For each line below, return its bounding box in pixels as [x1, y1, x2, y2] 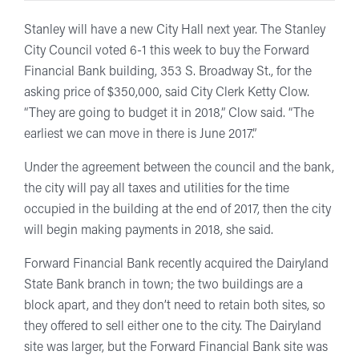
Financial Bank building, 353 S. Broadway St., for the [24, 66, 312, 79]
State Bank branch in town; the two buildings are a [24, 279, 303, 292]
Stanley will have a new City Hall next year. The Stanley [24, 24, 325, 37]
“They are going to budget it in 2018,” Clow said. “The [24, 107, 314, 120]
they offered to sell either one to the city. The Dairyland [24, 321, 321, 333]
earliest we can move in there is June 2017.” [24, 128, 256, 141]
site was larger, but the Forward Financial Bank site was [24, 341, 328, 354]
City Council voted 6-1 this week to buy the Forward [24, 45, 309, 58]
